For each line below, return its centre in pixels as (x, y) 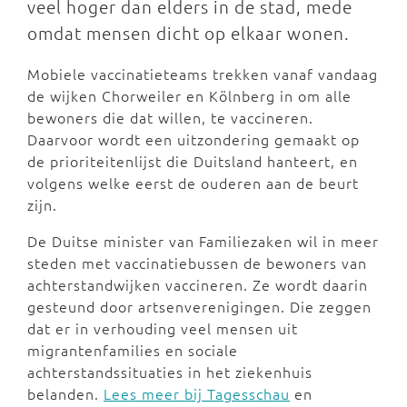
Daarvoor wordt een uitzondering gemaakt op (194, 139)
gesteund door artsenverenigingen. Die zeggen (199, 306)
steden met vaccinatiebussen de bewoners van (197, 263)
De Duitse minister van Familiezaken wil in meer (203, 241)
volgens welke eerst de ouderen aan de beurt (193, 183)
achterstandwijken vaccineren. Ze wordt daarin (198, 284)
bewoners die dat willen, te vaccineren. (170, 117)
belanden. (65, 393)
